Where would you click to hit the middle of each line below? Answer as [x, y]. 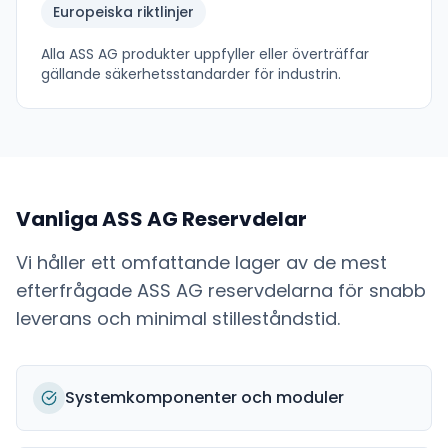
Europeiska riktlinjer [123, 12]
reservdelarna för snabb [314, 290]
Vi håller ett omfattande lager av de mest [201, 262]
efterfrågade [76, 290]
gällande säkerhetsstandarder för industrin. [191, 74]
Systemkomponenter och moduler [204, 397]
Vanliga [59, 219]
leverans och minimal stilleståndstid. [178, 318]
